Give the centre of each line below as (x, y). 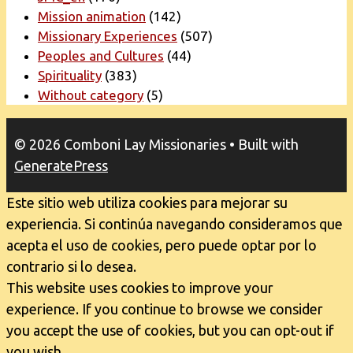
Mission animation (92, 17)
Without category (91, 95)
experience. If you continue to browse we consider (165, 309)
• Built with (262, 145)
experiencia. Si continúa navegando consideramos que (175, 224)
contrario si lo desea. (71, 267)
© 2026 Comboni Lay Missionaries (120, 145)
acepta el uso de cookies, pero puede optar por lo (162, 245)
